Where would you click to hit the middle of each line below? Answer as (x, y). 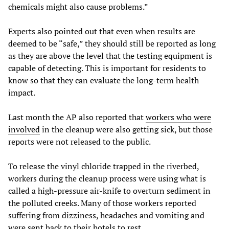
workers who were (178, 117)
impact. (22, 92)
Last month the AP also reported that (77, 117)
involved (24, 129)
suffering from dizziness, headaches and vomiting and (106, 215)
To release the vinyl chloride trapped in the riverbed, (104, 166)
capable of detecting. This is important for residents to (107, 68)
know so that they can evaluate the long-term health (104, 80)
